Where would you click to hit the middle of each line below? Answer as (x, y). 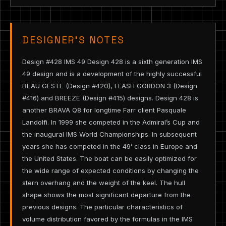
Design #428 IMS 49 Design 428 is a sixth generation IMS (112, 62)
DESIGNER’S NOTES (73, 40)
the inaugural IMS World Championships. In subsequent (109, 134)
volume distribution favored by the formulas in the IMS (107, 219)
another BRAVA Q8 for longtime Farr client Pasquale (104, 110)
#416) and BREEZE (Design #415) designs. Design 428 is (110, 98)
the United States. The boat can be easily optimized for (109, 159)
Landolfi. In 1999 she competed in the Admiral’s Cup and (111, 122)
